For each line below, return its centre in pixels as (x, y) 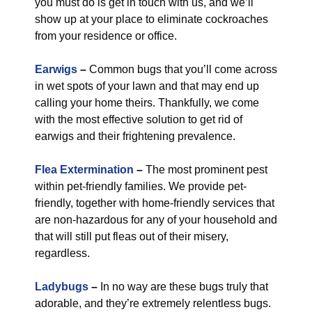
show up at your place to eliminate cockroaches (151, 19)
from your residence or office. (106, 36)
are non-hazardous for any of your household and (156, 220)
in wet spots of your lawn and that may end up (147, 86)
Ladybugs (62, 287)
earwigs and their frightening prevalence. (135, 136)
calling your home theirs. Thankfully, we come (147, 103)
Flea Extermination (84, 170)
